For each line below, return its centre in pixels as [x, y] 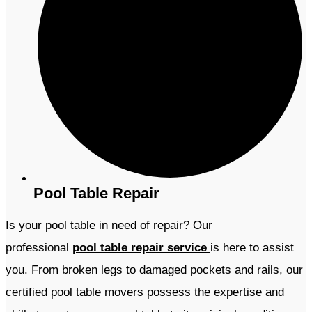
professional [39, 248]
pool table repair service [141, 248]
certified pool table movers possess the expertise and [145, 292]
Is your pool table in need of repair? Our [109, 226]
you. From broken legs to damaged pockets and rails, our [154, 270]
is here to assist [252, 248]
